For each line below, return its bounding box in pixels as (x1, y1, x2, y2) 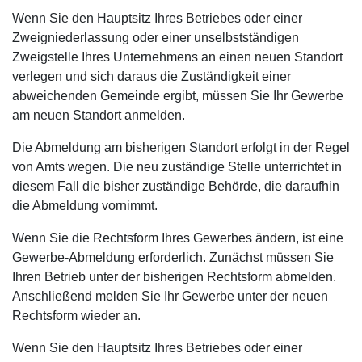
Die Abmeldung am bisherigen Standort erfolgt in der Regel (12, 141, 350, 154)
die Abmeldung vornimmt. (12, 199, 158, 213)
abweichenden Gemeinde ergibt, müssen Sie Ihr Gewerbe (12, 89, 343, 103)
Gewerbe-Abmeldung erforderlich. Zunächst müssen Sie (12, 250, 334, 264)
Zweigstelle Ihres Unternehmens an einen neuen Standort (12, 50, 343, 64)
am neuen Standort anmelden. (12, 108, 185, 122)
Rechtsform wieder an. (12, 309, 141, 322)
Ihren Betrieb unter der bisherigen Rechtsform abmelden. (12, 270, 336, 284)
